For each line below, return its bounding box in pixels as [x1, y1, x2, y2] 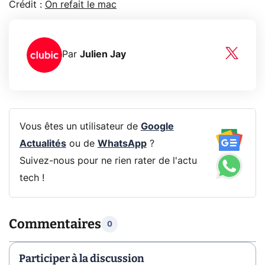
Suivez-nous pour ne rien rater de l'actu [19, 156, 197, 166]
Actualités [19, 139, 66, 149]
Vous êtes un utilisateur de [19, 122, 141, 132]
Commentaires [9, 216, 101, 232]
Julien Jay [80, 50, 126, 60]
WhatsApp [97, 139, 147, 149]
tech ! [19, 173, 44, 183]
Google [140, 122, 174, 132]
